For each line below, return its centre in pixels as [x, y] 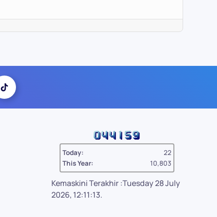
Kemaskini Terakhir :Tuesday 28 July [116, 183]
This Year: [78, 163]
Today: [73, 153]
